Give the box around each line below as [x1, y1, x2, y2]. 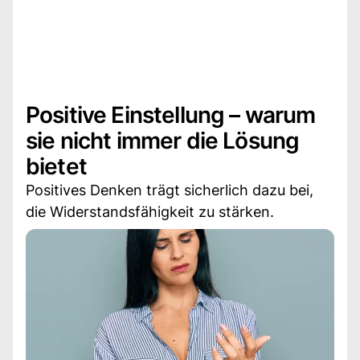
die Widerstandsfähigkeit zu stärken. [26, 202, 274, 220]
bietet [26, 152, 87, 180]
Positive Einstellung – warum [26, 100, 316, 129]
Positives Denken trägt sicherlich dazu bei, [26, 181, 313, 198]
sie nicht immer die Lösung [26, 126, 300, 154]
